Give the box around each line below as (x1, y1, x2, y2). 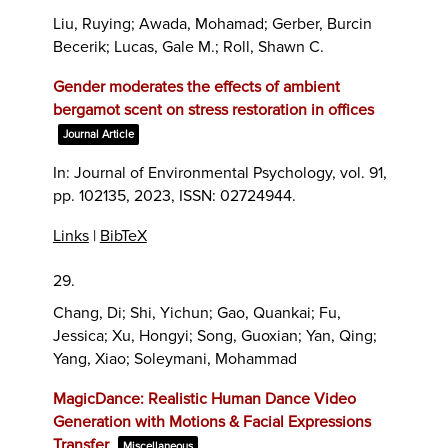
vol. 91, (339, 162, 387, 183)
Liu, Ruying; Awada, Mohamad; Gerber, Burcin (52, 13, 372, 34)
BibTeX (99, 225, 147, 246)
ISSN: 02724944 (178, 185, 292, 206)
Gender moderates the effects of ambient (52, 76, 340, 97)
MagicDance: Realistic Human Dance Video (52, 388, 356, 409)
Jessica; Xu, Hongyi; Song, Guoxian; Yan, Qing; (52, 325, 377, 346)
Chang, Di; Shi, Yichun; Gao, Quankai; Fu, (52, 302, 341, 323)
